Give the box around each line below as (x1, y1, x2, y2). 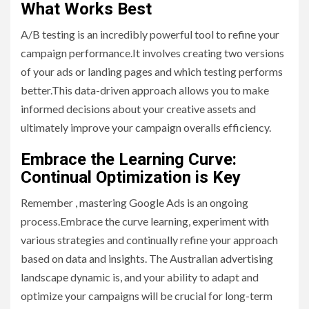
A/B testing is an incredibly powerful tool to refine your (21, 28, 279, 41)
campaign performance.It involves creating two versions (21, 46, 284, 60)
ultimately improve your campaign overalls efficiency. (21, 121, 271, 134)
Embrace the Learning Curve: (21, 150, 237, 170)
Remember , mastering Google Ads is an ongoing (21, 196, 248, 210)
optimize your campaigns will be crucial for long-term (21, 289, 272, 303)
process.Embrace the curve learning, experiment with (21, 215, 269, 228)
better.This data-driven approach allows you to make (21, 83, 269, 97)
